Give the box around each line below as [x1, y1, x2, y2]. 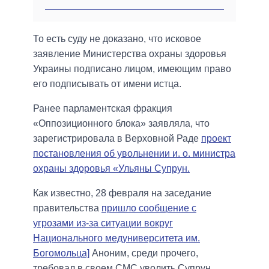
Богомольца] [33, 248, 89, 259]
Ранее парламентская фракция [33, 103, 172, 114]
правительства [33, 203, 101, 214]
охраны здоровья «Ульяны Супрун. [33, 163, 190, 174]
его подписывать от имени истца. [33, 79, 181, 89]
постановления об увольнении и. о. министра [33, 148, 235, 159]
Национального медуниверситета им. [33, 233, 200, 244]
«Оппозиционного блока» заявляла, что [33, 118, 210, 129]
